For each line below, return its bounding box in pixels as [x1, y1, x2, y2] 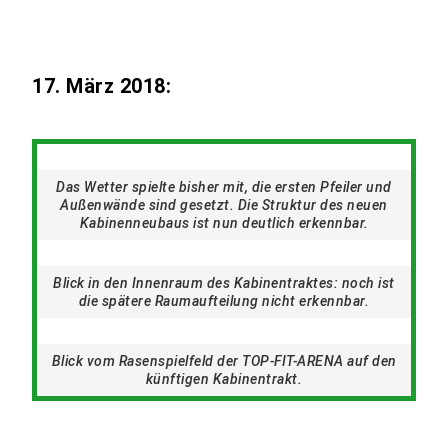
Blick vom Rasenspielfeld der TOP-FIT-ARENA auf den [51, 353, 397, 369]
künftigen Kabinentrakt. [145, 371, 303, 387]
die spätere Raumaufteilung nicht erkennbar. [78, 293, 370, 309]
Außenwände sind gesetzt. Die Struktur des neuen [60, 197, 388, 213]
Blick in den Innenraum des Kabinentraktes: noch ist [53, 275, 395, 291]
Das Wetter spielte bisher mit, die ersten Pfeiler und [56, 179, 392, 195]
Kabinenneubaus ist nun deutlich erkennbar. [79, 215, 369, 231]
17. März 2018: [32, 74, 172, 98]
